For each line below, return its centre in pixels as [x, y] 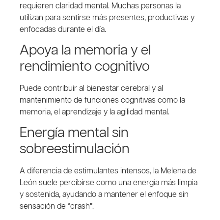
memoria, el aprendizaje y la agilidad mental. [95, 112]
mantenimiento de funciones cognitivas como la [102, 100]
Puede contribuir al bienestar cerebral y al [91, 88]
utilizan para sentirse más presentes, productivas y [107, 18]
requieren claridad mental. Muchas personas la [100, 6]
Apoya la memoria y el [85, 50]
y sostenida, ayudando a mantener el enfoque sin [104, 195]
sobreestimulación [75, 150]
